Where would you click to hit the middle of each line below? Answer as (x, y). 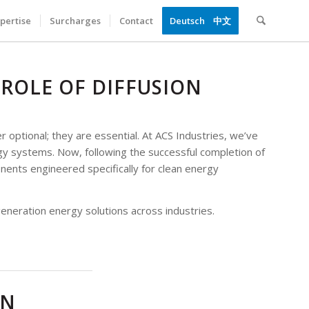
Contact (136, 21)
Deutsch (187, 21)
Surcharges (75, 21)
